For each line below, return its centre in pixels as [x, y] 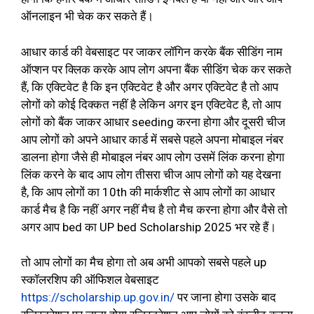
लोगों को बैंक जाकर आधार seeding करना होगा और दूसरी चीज [153, 122]
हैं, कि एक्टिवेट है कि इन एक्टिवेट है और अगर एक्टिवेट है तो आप [150, 87]
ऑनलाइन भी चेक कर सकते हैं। [87, 16]
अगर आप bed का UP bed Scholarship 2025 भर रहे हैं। [149, 227]
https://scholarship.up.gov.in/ [98, 298]
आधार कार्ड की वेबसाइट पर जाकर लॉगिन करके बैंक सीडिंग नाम [152, 52]
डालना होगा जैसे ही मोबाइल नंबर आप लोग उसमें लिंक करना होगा [153, 157]
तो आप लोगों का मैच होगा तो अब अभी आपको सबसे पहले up [144, 262]
